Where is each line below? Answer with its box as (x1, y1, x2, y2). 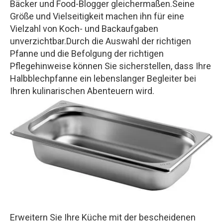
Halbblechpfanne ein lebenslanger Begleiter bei (10, 73, 196, 84)
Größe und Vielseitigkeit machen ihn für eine (10, 10, 184, 21)
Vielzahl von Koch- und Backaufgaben (10, 23, 158, 34)
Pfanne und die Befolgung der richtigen (10, 48, 164, 59)
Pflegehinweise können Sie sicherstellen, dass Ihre (10, 60, 211, 71)
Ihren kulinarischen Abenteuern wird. (10, 85, 154, 96)
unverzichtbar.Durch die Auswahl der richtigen (10, 35, 191, 46)
